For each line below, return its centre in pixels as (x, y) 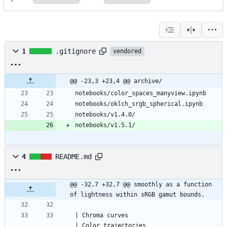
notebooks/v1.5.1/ (105, 125)
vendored (127, 51)
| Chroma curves (102, 216)
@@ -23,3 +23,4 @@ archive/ (116, 81)
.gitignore (75, 51)
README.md (73, 157)
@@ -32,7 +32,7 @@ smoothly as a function (141, 185)
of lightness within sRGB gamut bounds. (137, 195)
